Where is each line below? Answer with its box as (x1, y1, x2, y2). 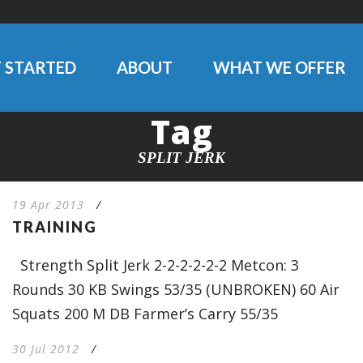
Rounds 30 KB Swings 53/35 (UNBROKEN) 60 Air (11, 280, 340, 299)
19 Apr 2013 (11, 197, 84, 212)
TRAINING (11, 218, 97, 236)
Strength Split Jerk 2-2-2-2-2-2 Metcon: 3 (11, 255, 299, 275)
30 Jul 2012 (11, 341, 79, 357)
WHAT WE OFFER (213, 58, 346, 77)
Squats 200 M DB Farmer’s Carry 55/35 (11, 304, 278, 323)
